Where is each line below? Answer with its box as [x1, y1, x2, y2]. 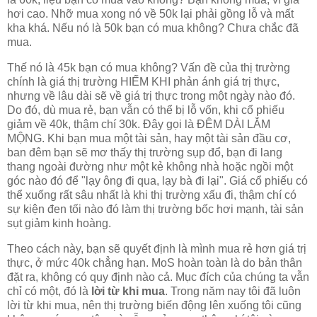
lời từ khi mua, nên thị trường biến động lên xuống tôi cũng [7, 299, 301, 311]
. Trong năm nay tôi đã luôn [165, 284, 301, 297]
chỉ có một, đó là [7, 284, 91, 297]
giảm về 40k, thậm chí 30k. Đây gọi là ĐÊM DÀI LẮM [7, 118, 270, 131]
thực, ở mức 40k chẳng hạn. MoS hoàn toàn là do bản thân [7, 256, 302, 269]
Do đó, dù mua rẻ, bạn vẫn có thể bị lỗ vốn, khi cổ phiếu [7, 104, 284, 117]
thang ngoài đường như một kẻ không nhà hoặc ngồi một [7, 161, 293, 173]
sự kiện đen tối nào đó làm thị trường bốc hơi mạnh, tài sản [7, 203, 304, 216]
